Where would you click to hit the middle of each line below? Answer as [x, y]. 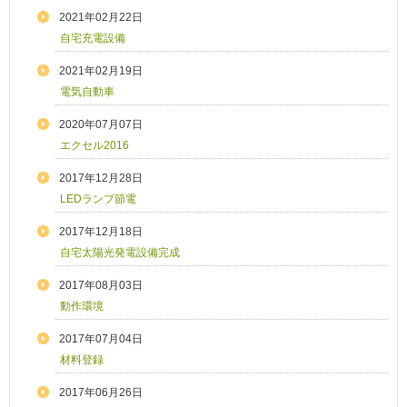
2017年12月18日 [101, 232]
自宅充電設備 [93, 39]
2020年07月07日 [101, 125]
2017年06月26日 [101, 393]
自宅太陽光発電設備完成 [120, 253]
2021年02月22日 [101, 18]
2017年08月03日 [101, 286]
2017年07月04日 [101, 339]
